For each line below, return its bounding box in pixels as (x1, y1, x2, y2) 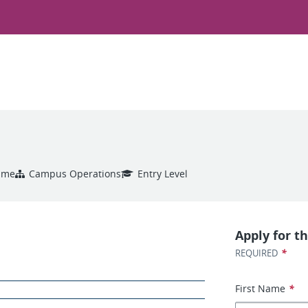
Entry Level (137, 167, 188, 180)
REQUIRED (235, 247, 278, 259)
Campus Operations (29, 167, 121, 180)
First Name (235, 282, 286, 295)
